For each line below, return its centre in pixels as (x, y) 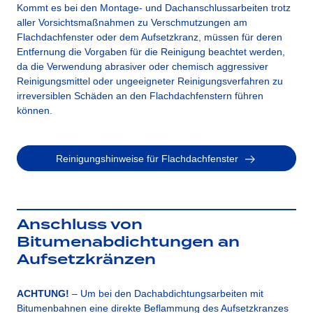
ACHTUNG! (43, 293)
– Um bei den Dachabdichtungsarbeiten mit (166, 293)
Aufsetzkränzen (86, 260)
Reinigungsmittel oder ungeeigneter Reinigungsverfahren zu (150, 81)
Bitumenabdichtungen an (128, 242)
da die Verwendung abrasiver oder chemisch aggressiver (143, 66)
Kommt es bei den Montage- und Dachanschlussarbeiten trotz (154, 7)
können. (35, 110)
